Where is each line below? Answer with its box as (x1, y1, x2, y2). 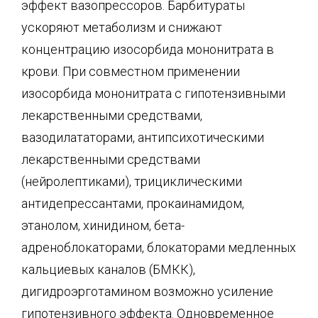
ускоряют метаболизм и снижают (21, 19, 222, 35)
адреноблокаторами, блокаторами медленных (21, 239, 296, 255)
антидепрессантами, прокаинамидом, (21, 195, 244, 211)
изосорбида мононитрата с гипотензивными (21, 85, 285, 101)
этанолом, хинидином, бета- (21, 217, 185, 233)
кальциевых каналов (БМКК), (21, 261, 195, 277)
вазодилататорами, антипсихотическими (21, 129, 264, 145)
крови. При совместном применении (21, 63, 240, 79)
